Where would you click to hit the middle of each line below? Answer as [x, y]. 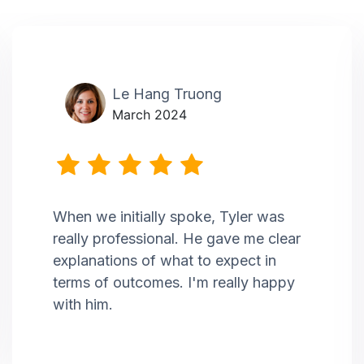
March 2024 [149, 115]
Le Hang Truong [167, 94]
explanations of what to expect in [165, 261]
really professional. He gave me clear [177, 239]
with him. [83, 305]
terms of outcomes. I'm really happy [174, 283]
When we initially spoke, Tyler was [169, 217]
